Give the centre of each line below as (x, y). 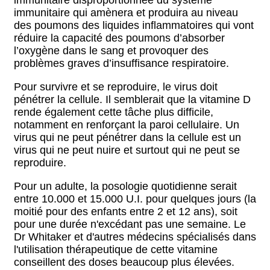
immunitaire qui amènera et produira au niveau (126, 13)
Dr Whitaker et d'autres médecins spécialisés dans (135, 237)
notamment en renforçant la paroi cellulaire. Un (127, 125)
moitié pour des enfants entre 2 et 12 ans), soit (126, 212)
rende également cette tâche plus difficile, (114, 112)
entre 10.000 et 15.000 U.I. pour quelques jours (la (135, 199)
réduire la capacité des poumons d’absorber (119, 38)
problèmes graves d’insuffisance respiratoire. (121, 63)
